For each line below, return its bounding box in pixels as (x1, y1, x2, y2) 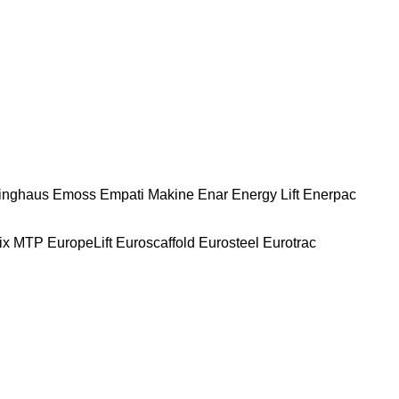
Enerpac (303, 186, 356, 202)
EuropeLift (47, 234, 112, 250)
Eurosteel (199, 234, 259, 250)
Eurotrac (263, 234, 316, 250)
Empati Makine (100, 186, 194, 202)
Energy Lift (232, 186, 299, 202)
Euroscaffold (116, 234, 195, 250)
